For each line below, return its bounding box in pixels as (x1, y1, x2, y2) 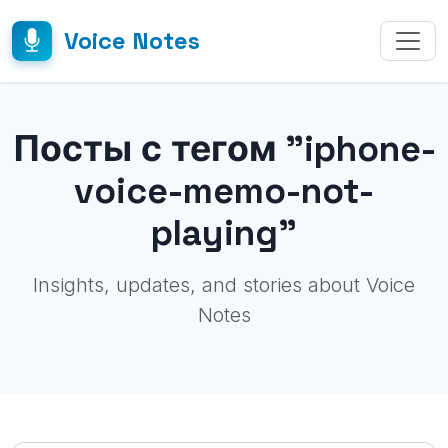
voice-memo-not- (74, 168, 374, 213)
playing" (151, 210, 297, 255)
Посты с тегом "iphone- (12, 126, 436, 171)
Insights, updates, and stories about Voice (33, 273, 415, 297)
